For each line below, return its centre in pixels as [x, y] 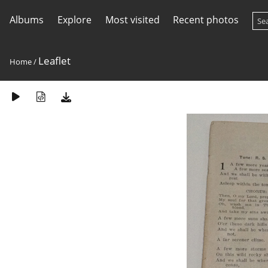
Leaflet [54, 61]
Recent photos [206, 20]
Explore [74, 20]
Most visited [132, 20]
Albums [27, 20]
